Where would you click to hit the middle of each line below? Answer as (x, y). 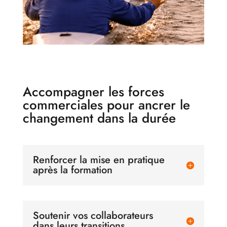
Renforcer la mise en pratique (99, 160)
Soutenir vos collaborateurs (93, 216)
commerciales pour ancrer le (106, 105)
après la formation (72, 170)
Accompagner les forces (93, 92)
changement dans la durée (99, 118)
